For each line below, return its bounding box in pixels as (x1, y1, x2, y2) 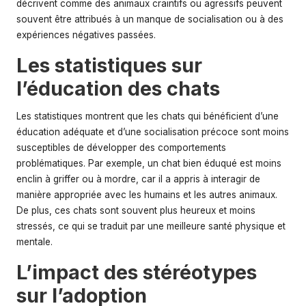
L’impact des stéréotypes (16, 260, 257, 284)
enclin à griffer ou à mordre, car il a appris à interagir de (16, 173, 260, 184)
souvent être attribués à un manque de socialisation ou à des (16, 13, 283, 25)
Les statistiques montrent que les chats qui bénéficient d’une (16, 110, 279, 122)
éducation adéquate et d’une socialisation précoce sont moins (16, 126, 289, 137)
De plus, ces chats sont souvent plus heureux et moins (16, 204, 255, 216)
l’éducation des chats (16, 76, 220, 100)
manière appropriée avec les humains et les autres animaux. (16, 189, 277, 200)
